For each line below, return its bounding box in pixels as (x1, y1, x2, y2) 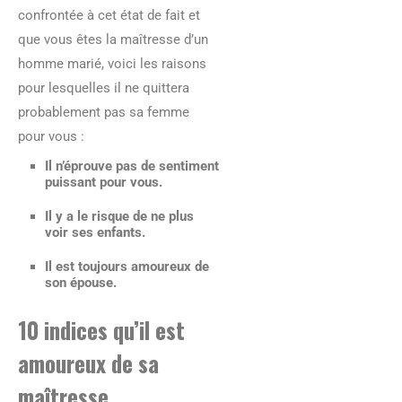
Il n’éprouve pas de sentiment (45, 158, 219, 175)
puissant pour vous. (45, 174, 162, 191)
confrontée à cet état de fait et (18, 7, 200, 24)
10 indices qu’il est (18, 313, 185, 347)
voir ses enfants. (45, 224, 145, 241)
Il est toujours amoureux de (45, 258, 209, 275)
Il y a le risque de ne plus (45, 208, 194, 225)
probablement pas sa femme (18, 104, 189, 121)
